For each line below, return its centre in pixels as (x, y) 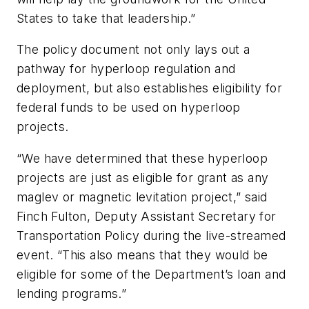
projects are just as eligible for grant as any (143, 177)
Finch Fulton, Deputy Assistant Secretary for (147, 216)
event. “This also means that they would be (142, 255)
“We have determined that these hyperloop (142, 158)
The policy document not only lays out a (133, 50)
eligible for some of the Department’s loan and (151, 274)
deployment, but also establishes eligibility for (150, 88)
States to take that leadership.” (106, 18)
